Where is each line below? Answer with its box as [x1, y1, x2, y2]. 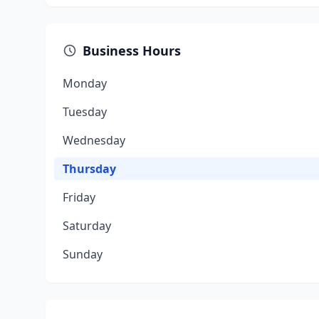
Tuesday [63, 104, 107, 120]
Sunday [63, 246, 103, 262]
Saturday [63, 218, 111, 234]
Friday [63, 189, 95, 205]
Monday [63, 75, 107, 91]
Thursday [63, 161, 116, 177]
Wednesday [63, 132, 125, 148]
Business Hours [83, 42, 181, 59]
